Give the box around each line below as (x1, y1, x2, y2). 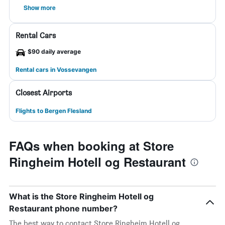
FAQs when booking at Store (9, 137, 174, 154)
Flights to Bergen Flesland (16, 107, 92, 115)
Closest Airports (16, 88, 72, 97)
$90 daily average (28, 48, 81, 55)
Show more (24, 3, 56, 12)
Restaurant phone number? (9, 203, 118, 213)
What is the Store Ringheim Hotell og (9, 191, 154, 201)
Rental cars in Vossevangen (16, 66, 96, 73)
